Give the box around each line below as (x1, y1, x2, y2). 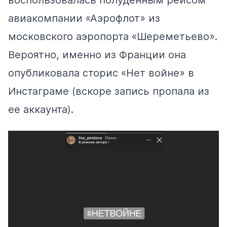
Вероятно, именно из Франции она (8, 49, 186, 61)
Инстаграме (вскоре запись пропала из (8, 85, 209, 98)
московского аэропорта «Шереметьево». (8, 30, 217, 43)
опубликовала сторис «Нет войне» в (8, 67, 194, 80)
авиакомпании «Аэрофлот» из (8, 12, 160, 25)
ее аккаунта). (8, 103, 73, 116)
